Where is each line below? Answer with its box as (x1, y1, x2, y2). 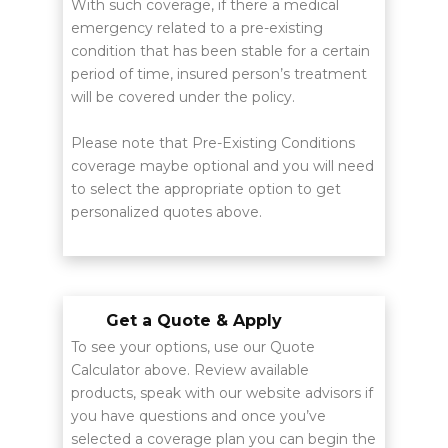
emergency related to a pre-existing (70, 19, 323, 38)
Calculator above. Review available (70, 361, 309, 380)
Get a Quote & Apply (105, 311, 282, 331)
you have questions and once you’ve (70, 407, 326, 426)
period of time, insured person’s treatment (70, 65, 367, 84)
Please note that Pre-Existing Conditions (70, 133, 355, 152)
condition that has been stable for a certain (70, 42, 370, 61)
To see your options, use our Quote (70, 338, 315, 357)
